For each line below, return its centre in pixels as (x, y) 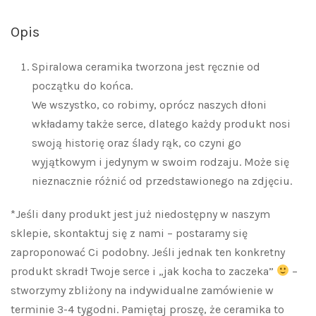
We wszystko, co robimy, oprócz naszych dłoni (149, 104)
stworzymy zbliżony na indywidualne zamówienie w (142, 290)
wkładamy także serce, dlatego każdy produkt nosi (161, 123)
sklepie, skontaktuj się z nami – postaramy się (129, 233)
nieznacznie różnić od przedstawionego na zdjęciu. (162, 181)
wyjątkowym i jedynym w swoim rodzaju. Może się (160, 162)
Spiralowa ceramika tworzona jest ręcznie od (146, 66)
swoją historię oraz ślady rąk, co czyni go (136, 142)
